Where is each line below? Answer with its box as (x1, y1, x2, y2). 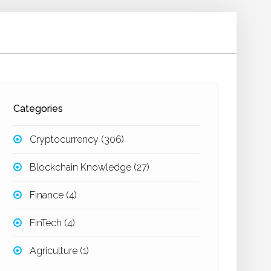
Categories (13, 103, 63, 114)
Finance (30, 189, 67, 201)
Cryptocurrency (30, 134, 102, 145)
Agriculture (30, 245, 80, 256)
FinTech (30, 217, 65, 229)
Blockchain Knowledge (30, 162, 134, 173)
